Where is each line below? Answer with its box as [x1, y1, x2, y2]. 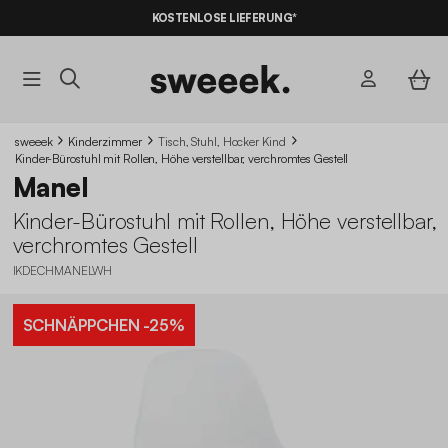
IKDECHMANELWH [12, 262, 113, 278]
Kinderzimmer [68, 133, 143, 149]
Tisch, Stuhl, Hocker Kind [158, 133, 286, 149]
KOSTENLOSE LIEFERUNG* [151, 11, 297, 25]
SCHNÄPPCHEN [22, 314, 140, 335]
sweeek [15, 133, 53, 149]
